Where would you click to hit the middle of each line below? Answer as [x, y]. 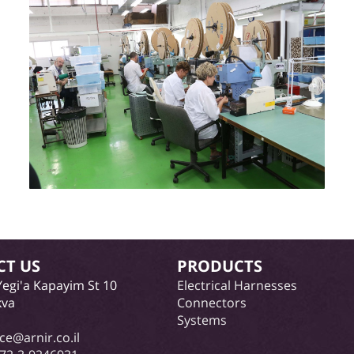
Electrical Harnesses [237, 285]
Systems [202, 320]
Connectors [212, 303]
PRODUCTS [220, 266]
